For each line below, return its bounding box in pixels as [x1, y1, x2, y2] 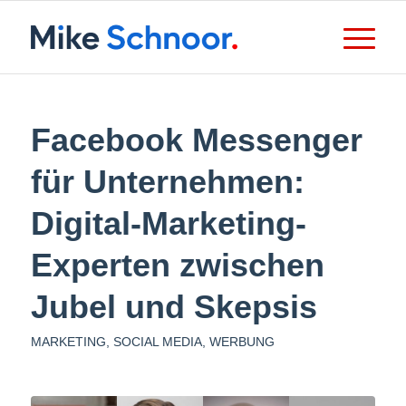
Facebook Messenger [30, 121, 362, 159]
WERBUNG [208, 334, 275, 349]
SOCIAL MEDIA [112, 334, 202, 349]
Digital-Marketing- [30, 205, 306, 242]
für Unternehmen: [30, 163, 304, 200]
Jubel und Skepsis [30, 288, 317, 325]
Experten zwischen [30, 246, 324, 284]
